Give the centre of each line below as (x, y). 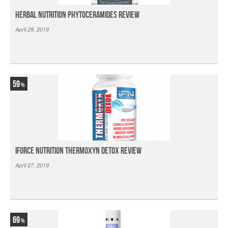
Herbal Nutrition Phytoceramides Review (77, 15)
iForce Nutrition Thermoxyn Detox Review (78, 151)
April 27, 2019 (32, 165)
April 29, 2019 (32, 29)
